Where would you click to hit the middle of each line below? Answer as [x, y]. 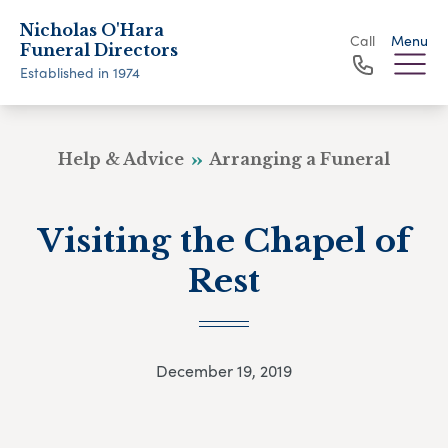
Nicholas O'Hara [92, 30]
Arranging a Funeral [297, 159]
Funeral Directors [99, 50]
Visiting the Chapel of [224, 241]
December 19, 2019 [224, 371]
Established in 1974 [80, 72]
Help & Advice [123, 159]
